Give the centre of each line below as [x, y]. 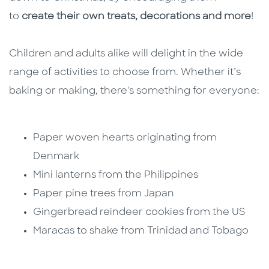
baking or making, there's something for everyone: [134, 92]
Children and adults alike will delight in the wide [126, 54]
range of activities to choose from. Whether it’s [125, 73]
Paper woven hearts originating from [125, 138]
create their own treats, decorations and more [136, 17]
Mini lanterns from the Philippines [116, 176]
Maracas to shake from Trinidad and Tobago [141, 231]
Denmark [56, 157]
